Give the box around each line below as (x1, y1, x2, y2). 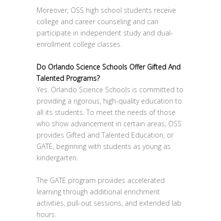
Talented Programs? (37, 74, 100, 83)
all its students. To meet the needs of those (37, 108, 176, 117)
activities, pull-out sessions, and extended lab (37, 198, 182, 208)
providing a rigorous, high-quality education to (37, 96, 182, 106)
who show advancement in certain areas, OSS (37, 119, 182, 128)
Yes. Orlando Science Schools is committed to (37, 85, 184, 94)
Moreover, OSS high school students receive (37, 5, 176, 15)
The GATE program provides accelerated (37, 176, 165, 185)
